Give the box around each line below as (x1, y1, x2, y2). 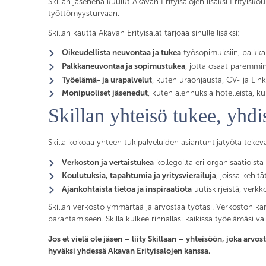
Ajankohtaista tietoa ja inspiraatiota (62, 185, 192, 194)
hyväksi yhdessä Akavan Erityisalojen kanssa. (47, 246, 210, 255)
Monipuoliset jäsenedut (62, 88, 148, 98)
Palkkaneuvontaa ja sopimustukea (62, 62, 186, 71)
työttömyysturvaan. (47, 8, 119, 18)
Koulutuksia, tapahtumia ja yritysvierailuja (62, 171, 217, 180)
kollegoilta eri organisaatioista (154, 157, 264, 167)
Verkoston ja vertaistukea (62, 157, 154, 167)
